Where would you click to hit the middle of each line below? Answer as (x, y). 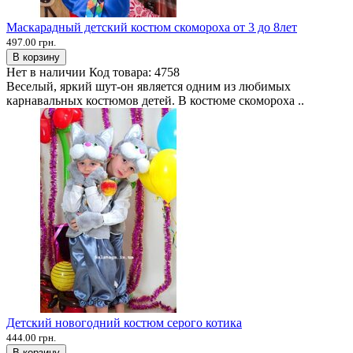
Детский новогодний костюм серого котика (124, 322)
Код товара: (122, 72)
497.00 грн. (31, 42)
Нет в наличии (46, 72)
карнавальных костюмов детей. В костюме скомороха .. (155, 100)
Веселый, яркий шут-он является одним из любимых (149, 86)
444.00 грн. (31, 337)
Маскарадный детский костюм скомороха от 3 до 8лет (152, 27)
